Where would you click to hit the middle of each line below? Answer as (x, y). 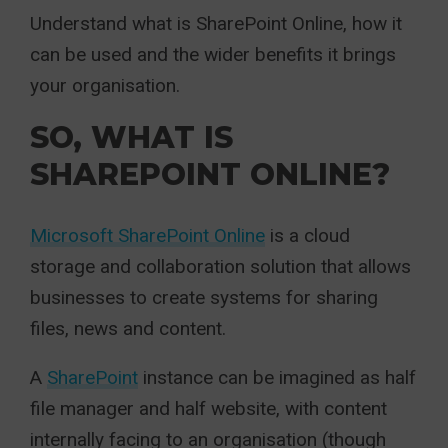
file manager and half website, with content (208, 408)
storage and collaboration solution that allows (220, 266)
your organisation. (105, 85)
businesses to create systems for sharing (204, 297)
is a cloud (307, 235)
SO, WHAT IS (131, 137)
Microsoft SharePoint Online (147, 235)
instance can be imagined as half (277, 377)
